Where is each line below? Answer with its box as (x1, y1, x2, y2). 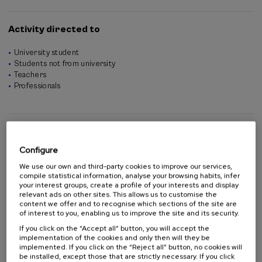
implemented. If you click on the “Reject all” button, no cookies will (19, 242, 243, 251)
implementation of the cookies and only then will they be (19, 233, 211, 242)
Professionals (13, 81, 61, 91)
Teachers (13, 70, 47, 80)
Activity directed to (8, 23, 100, 35)
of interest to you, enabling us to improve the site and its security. (19, 208, 240, 218)
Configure (19, 144, 58, 155)
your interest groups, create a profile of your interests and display (19, 180, 239, 189)
